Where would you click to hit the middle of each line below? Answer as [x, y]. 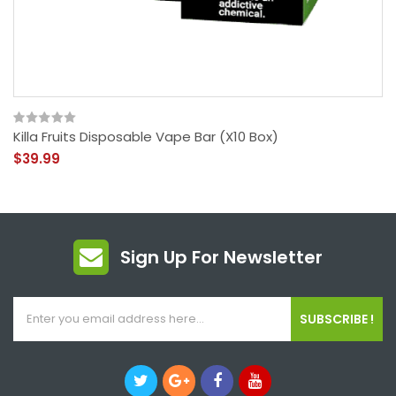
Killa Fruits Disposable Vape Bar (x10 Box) [146, 137]
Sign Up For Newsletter [221, 257]
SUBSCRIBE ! [337, 319]
